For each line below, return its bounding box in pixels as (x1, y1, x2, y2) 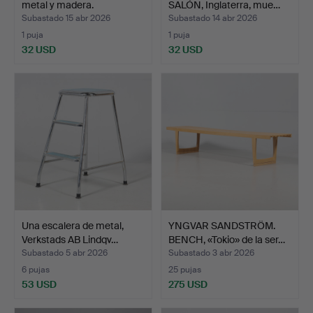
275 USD (168, 277, 208, 291)
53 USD (22, 277, 57, 291)
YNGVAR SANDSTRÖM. (168, 219, 275, 232)
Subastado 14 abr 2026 (168, 12, 257, 24)
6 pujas (22, 263, 50, 275)
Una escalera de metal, (22, 219, 124, 232)
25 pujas (168, 263, 201, 275)
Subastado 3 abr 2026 (168, 247, 254, 259)
